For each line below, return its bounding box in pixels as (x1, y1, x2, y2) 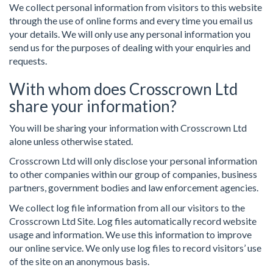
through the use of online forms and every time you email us (9, 15, 253, 26)
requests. (9, 55, 47, 66)
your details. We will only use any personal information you (9, 28, 250, 40)
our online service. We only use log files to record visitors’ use (9, 241, 261, 253)
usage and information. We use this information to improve (9, 228, 252, 240)
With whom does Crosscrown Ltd (9, 79, 238, 99)
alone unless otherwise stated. (9, 135, 133, 147)
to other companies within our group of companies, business (9, 168, 257, 180)
